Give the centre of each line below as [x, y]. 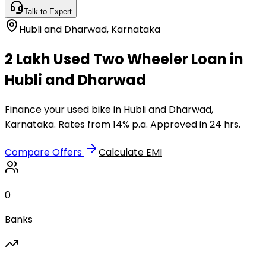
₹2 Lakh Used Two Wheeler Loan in [124, 59]
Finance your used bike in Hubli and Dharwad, [109, 109]
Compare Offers [45, 152]
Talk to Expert [48, 12]
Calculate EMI [130, 152]
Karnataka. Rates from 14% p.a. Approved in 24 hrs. [123, 124]
